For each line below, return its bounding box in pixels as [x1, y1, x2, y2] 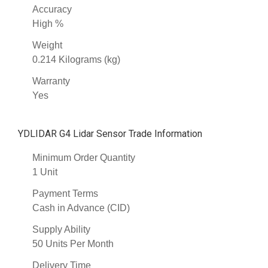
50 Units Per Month [32, 238, 114, 249]
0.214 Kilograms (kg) [32, 54, 120, 65]
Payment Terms [32, 188, 98, 199]
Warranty [32, 75, 70, 86]
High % [32, 18, 63, 29]
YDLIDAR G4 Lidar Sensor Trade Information [18, 127, 202, 139]
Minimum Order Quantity [32, 152, 135, 163]
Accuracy [32, 4, 72, 14]
